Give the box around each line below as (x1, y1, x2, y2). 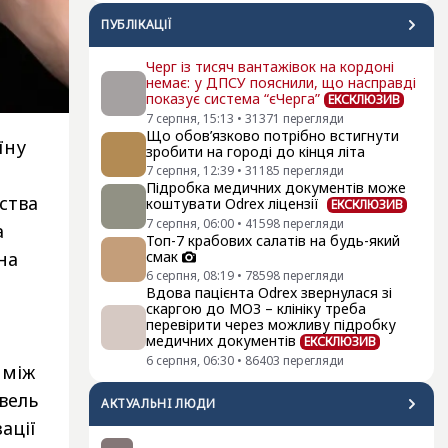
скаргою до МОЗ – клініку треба (146, 299, 366, 318)
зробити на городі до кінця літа (146, 142, 365, 161)
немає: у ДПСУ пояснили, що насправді (146, 73, 416, 92)
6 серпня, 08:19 (146, 267, 234, 284)
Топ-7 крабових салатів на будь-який (146, 231, 400, 250)
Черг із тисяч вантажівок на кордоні (146, 57, 394, 76)
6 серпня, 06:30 (146, 352, 234, 369)
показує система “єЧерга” (146, 89, 320, 108)
